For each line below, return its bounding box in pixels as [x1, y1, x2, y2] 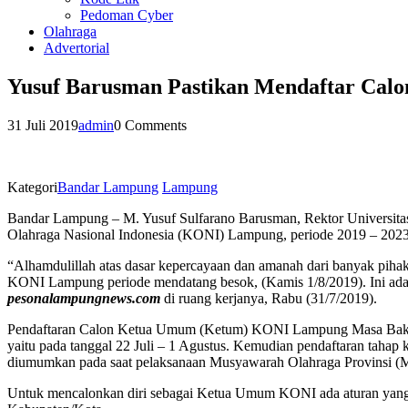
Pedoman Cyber [80, 7, 173, 23]
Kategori [7, 178, 57, 195]
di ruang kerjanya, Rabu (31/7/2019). [164, 290, 377, 306]
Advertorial [44, 40, 109, 56]
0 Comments [114, 117, 187, 133]
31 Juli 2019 [7, 117, 78, 133]
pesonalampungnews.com [7, 290, 164, 306]
